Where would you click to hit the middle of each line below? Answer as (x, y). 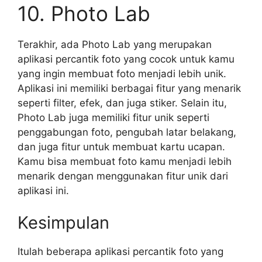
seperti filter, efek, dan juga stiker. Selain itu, (122, 103)
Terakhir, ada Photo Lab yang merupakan (115, 44)
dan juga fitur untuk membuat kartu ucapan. (121, 146)
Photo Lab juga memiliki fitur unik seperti (113, 117)
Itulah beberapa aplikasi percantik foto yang (120, 251)
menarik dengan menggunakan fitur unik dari (123, 176)
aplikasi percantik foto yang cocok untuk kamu (126, 59)
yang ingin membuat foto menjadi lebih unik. (122, 73)
